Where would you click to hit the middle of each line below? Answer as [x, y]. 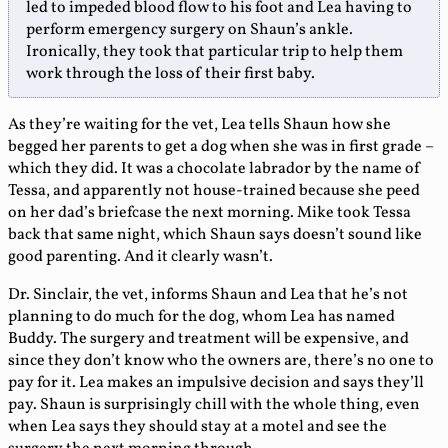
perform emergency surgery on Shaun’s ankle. [189, 30]
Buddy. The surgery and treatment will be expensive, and [208, 339]
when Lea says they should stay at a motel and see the [197, 427]
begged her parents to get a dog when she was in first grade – [221, 147]
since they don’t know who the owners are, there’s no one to [221, 361]
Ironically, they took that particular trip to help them [214, 52]
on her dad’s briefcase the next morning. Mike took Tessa [209, 213]
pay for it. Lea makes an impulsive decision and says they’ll [216, 383]
